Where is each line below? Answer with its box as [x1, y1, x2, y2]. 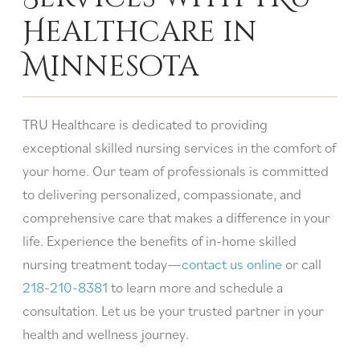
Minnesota [22, 47, 206, 86]
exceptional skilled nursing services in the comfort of [22, 138, 336, 157]
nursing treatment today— [22, 255, 182, 274]
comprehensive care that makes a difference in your [22, 208, 330, 227]
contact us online [182, 255, 282, 274]
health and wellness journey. [22, 325, 192, 344]
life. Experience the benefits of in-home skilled [22, 231, 297, 251]
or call [282, 255, 321, 274]
